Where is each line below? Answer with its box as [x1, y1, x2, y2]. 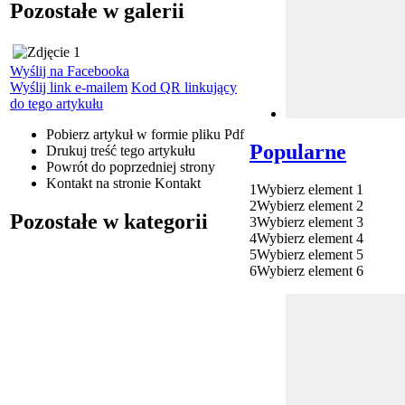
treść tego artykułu [87, 142, 195, 158]
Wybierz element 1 [257, 182, 363, 198]
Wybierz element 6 [257, 263, 363, 279]
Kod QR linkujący [131, 79, 237, 95]
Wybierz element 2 [257, 198, 363, 214]
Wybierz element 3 [257, 214, 363, 231]
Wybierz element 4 [257, 231, 363, 247]
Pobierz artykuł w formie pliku [46, 126, 224, 142]
